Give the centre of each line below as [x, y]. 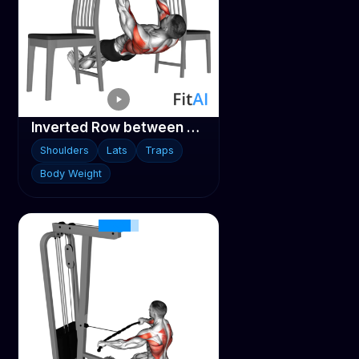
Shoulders [65, 150]
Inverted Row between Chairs [194, 127]
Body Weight [71, 173]
